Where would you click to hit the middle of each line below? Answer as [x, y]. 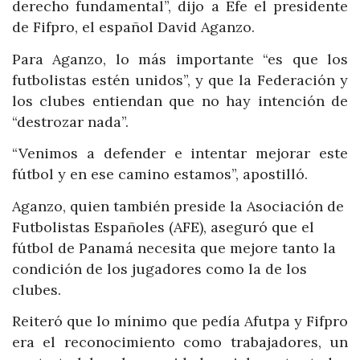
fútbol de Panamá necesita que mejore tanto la [174, 247]
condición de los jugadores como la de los [160, 268]
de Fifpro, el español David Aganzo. [133, 27]
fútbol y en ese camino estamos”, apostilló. [160, 174]
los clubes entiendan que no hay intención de [180, 100]
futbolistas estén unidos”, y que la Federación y [180, 80]
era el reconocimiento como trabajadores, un [180, 342]
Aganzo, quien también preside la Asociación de [178, 206]
